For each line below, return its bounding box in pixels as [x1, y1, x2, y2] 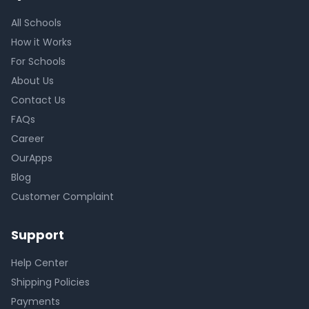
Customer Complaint [11, 190, 114, 203]
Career [11, 132, 44, 146]
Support [11, 226, 64, 243]
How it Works [11, 35, 72, 49]
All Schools [11, 16, 61, 30]
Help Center [11, 256, 68, 270]
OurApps [11, 151, 52, 165]
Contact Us [11, 93, 66, 107]
